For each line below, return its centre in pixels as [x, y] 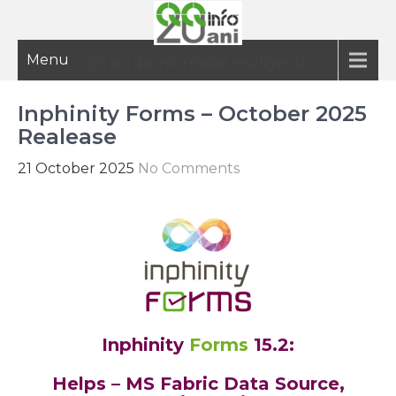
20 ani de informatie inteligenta [198, 63]
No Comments [189, 168]
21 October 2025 [76, 168]
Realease [67, 137]
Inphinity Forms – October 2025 [192, 114]
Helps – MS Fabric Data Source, [198, 383]
